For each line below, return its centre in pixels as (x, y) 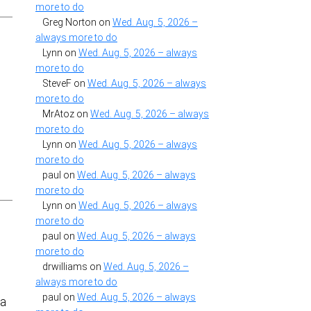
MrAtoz (58, 114)
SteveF (57, 84)
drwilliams (65, 267)
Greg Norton (69, 23)
